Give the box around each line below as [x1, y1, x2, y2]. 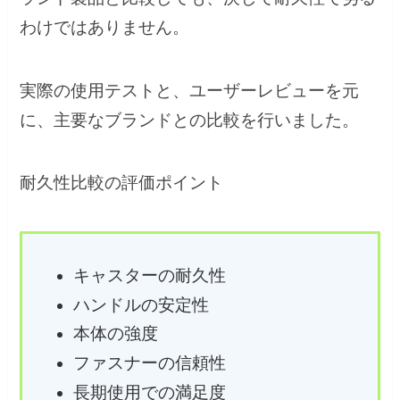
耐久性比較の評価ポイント [20, 173, 224, 193]
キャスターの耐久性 [72, 265, 226, 285]
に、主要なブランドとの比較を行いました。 [20, 110, 360, 129]
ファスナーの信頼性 [72, 354, 226, 373]
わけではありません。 [20, 18, 190, 37]
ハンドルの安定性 [72, 295, 209, 314]
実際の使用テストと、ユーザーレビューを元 [20, 80, 360, 100]
